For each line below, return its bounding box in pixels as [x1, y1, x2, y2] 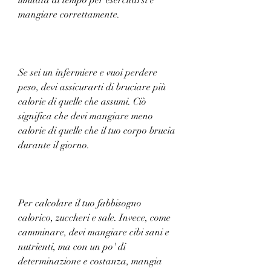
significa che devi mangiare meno [18, 109, 153, 122]
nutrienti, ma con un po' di [18, 240, 126, 253]
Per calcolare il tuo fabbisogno [18, 197, 142, 209]
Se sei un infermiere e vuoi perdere [18, 66, 157, 79]
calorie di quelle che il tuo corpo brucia [18, 124, 175, 137]
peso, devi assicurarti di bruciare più [18, 80, 166, 93]
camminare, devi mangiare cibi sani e [18, 226, 169, 238]
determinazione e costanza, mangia [18, 255, 162, 267]
